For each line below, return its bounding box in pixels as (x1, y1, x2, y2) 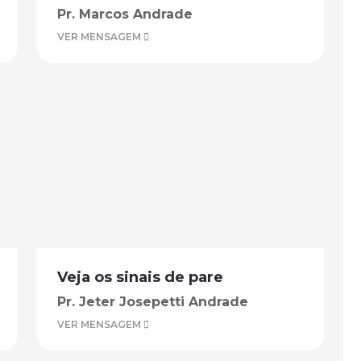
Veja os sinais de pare (57, 268, 223, 286)
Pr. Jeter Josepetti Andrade (57, 294, 248, 309)
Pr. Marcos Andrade (57, 6, 193, 22)
